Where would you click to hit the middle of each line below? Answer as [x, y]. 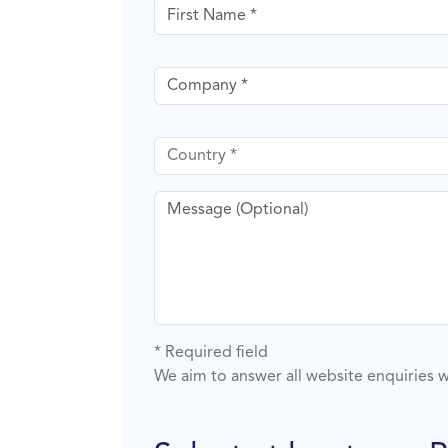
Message [185, 201]
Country [182, 147]
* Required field [211, 352]
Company [188, 77]
